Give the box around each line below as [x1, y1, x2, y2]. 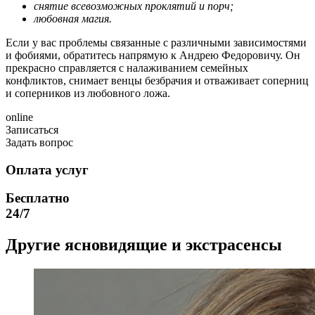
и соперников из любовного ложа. [6, 86, 170, 99]
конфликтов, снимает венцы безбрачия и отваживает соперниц [6, 74, 309, 86]
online [6, 110, 33, 123]
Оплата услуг [6, 162, 89, 177]
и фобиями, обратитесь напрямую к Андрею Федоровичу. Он [6, 49, 300, 61]
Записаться [6, 123, 58, 136]
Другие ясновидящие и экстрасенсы [6, 236, 282, 255]
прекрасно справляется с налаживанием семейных [6, 61, 248, 74]
